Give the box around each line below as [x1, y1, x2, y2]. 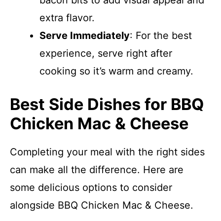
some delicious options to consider [10, 182, 172, 193]
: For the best [130, 30, 192, 41]
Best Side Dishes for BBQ [10, 95, 204, 114]
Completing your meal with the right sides [10, 146, 205, 158]
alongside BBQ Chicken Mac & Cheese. [10, 199, 193, 211]
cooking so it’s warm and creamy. [39, 65, 193, 77]
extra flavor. [39, 12, 95, 24]
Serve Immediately [39, 30, 130, 41]
